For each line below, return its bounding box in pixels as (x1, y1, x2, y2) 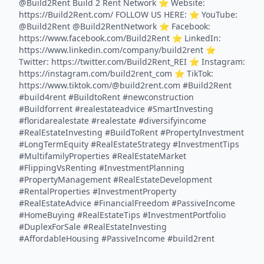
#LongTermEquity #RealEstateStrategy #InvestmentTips (19, 138, 239, 150)
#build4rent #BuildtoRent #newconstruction (19, 91, 194, 103)
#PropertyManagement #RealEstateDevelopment (19, 174, 212, 185)
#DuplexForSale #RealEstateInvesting (19, 221, 167, 232)
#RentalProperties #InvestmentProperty (19, 186, 176, 197)
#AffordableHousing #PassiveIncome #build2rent (19, 233, 214, 244)
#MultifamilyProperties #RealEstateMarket (19, 150, 186, 161)
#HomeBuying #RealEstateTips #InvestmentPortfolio (19, 209, 226, 220)
